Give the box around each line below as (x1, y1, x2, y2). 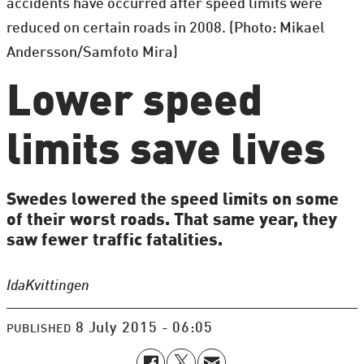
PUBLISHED (6, 323, 71, 336)
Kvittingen (24, 278, 89, 293)
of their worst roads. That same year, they (6, 211, 337, 229)
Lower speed (6, 82, 262, 125)
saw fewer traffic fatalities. (6, 232, 223, 249)
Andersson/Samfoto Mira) (6, 45, 178, 60)
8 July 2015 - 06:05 (84, 321, 213, 336)
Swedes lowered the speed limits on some (6, 191, 339, 209)
